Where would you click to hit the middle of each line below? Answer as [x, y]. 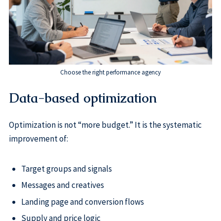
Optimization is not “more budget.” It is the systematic [105, 125]
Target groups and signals [66, 168]
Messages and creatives [62, 185]
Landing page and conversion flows [82, 202]
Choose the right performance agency [110, 73]
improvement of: [38, 139]
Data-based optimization [83, 98]
